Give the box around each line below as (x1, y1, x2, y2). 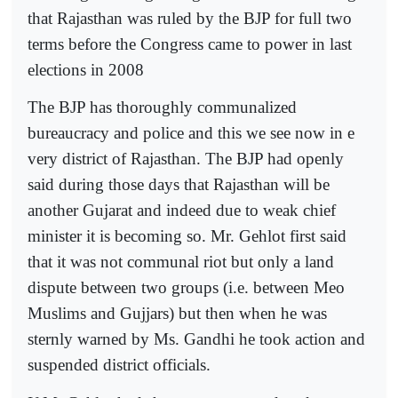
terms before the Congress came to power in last (28, 34, 352, 53)
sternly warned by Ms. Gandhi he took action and (28, 330, 365, 349)
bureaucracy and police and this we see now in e (28, 123, 354, 143)
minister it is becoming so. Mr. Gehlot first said (28, 227, 346, 246)
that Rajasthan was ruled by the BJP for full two (28, 8, 352, 28)
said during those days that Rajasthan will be (28, 175, 330, 195)
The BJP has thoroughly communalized (28, 98, 297, 117)
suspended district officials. (28, 355, 211, 375)
